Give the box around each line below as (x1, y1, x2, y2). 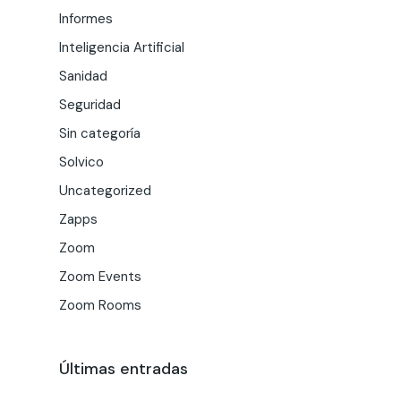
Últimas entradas (59, 358, 188, 380)
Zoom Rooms (59, 296, 141, 314)
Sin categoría (59, 124, 141, 142)
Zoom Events (59, 268, 141, 286)
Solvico (59, 153, 104, 171)
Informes (59, 10, 113, 28)
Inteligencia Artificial (59, 38, 184, 56)
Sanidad (59, 67, 107, 85)
